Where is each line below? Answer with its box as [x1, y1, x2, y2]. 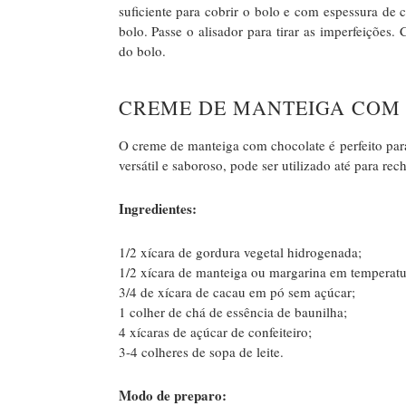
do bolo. [118, 42, 166, 61]
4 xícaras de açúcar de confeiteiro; [118, 322, 312, 341]
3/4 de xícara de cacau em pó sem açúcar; [118, 282, 355, 301]
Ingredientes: [118, 198, 197, 219]
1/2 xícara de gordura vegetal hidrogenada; [118, 242, 362, 261]
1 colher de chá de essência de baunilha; [118, 302, 347, 321]
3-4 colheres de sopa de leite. [118, 342, 284, 361]
